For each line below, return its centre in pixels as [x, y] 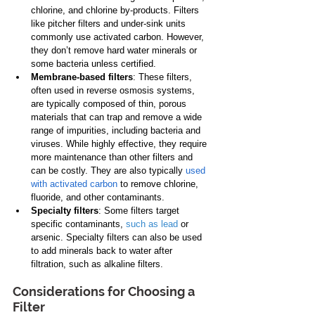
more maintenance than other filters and [113, 157]
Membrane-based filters [82, 77]
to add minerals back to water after [103, 250]
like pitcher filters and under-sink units [110, 23]
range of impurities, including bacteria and [117, 130]
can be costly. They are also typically [108, 170]
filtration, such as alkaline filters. [97, 264]
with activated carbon [74, 184]
